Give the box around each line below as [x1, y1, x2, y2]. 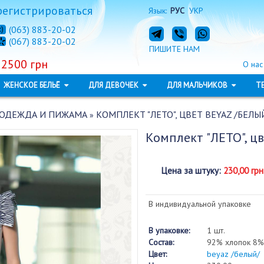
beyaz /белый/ [206, 249, 260, 259]
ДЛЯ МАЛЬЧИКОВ [166, 80, 229, 90]
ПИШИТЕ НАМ [148, 44, 200, 54]
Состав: [148, 237, 174, 247]
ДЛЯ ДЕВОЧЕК [88, 80, 140, 90]
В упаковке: [148, 225, 190, 236]
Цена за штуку [161, 165, 219, 176]
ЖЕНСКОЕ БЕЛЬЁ [3, 80, 62, 90]
